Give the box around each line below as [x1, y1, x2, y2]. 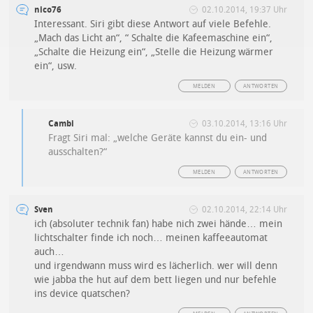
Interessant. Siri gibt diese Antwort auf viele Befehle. [34, 18, 272, 31]
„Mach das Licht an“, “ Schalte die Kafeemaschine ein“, [34, 32, 273, 45]
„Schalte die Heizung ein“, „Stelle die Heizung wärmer [34, 46, 274, 59]
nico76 [34, 5, 62, 15]
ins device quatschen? [34, 288, 131, 300]
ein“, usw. [34, 60, 78, 73]
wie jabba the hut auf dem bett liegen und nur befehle [34, 274, 277, 286]
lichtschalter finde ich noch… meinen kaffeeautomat [34, 232, 268, 245]
